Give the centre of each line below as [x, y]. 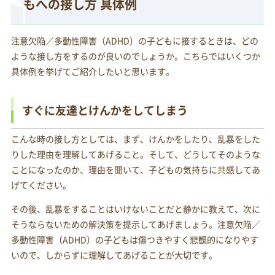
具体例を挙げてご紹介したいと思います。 [92, 72]
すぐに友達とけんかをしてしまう [105, 110]
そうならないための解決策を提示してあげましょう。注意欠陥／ [135, 224]
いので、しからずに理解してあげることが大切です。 [114, 255]
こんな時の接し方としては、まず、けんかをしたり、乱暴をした [135, 139]
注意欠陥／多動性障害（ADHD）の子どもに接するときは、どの [134, 41]
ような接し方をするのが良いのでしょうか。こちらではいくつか [135, 56]
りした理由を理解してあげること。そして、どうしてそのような [135, 154]
